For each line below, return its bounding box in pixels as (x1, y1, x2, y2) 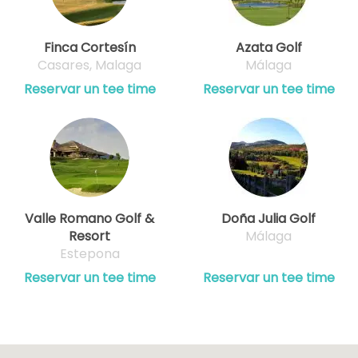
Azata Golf (235, 38, 302, 57)
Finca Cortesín (43, 38, 136, 57)
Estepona (59, 244, 120, 263)
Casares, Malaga (38, 55, 141, 74)
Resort (69, 226, 110, 245)
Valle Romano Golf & (25, 209, 154, 228)
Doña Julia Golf (221, 209, 316, 228)
